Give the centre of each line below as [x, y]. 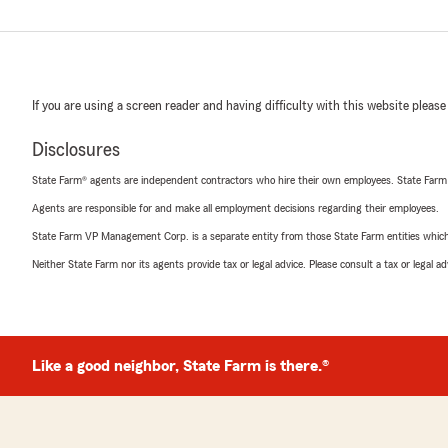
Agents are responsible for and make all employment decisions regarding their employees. [235, 208]
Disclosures [76, 150]
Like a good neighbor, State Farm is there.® [180, 366]
